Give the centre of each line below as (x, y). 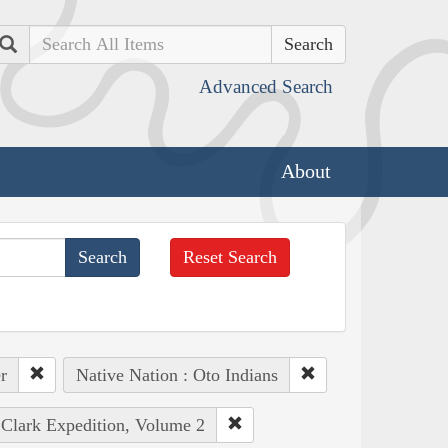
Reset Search (230, 256)
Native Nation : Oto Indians (176, 374)
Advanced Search (266, 86)
